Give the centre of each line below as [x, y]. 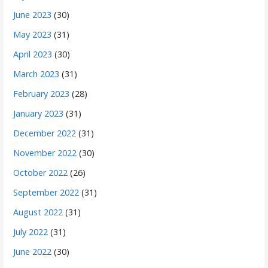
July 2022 [31, 232]
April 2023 [33, 54]
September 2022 [46, 193]
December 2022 [45, 133]
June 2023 [33, 15]
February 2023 [42, 94]
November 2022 [45, 153]
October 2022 [41, 173]
